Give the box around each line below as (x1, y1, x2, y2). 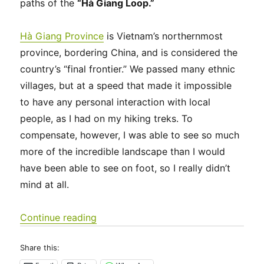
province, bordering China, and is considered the (20, 46, 238, 58)
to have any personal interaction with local (20, 95, 211, 108)
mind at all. (20, 178, 70, 190)
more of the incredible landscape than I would (20, 145, 226, 157)
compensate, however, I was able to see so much (20, 128, 240, 141)
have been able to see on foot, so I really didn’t (20, 161, 231, 174)
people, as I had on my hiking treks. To (20, 112, 193, 124)
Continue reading (20, 211, 97, 223)
